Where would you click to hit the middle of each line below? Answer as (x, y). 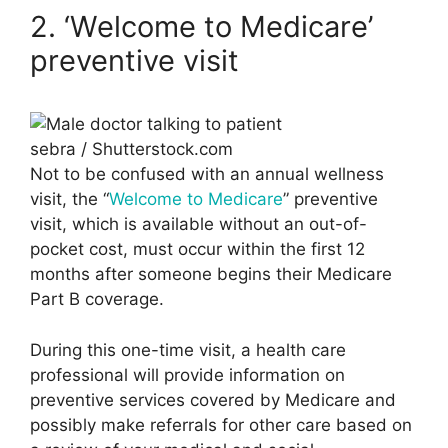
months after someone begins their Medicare (211, 274)
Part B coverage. (97, 299)
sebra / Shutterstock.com (131, 149)
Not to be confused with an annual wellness (207, 174)
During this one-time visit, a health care (188, 349)
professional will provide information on (187, 374)
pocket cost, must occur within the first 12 (197, 249)
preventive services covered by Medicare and (213, 399)
